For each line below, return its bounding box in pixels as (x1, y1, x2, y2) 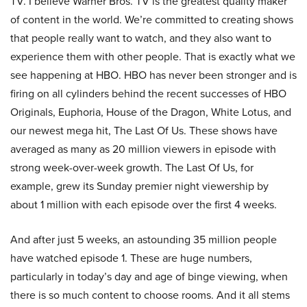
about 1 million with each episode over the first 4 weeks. (10, 197, 277, 212)
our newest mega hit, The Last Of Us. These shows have (10, 123, 278, 138)
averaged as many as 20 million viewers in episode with (10, 141, 276, 157)
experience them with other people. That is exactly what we (10, 49, 295, 64)
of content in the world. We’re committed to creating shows (10, 12, 293, 27)
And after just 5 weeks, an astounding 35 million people (10, 232, 277, 247)
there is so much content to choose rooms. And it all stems (10, 287, 290, 303)
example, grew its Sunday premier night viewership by (10, 178, 269, 194)
